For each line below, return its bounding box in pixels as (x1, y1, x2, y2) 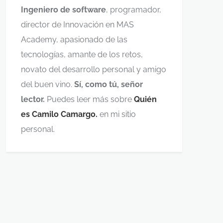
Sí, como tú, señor (74, 80, 143, 90)
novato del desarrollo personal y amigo (21, 65, 166, 75)
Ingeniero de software (21, 5, 106, 15)
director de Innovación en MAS (21, 20, 134, 30)
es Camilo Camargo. (21, 110, 98, 119)
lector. (21, 95, 45, 105)
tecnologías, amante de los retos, (21, 50, 143, 60)
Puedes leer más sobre (45, 95, 134, 105)
